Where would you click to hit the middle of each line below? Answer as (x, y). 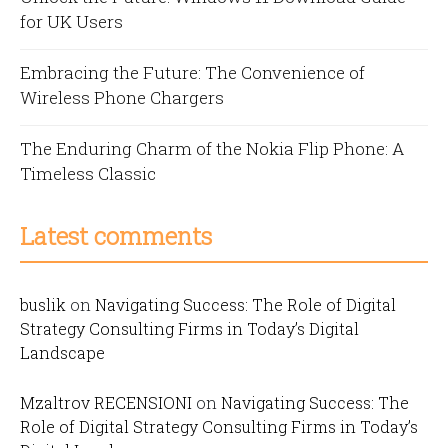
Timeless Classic (88, 173)
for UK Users (71, 21)
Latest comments (116, 236)
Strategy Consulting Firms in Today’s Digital (189, 328)
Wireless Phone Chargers (122, 97)
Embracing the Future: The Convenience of (192, 72)
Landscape (62, 352)
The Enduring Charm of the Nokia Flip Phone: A (212, 148)
